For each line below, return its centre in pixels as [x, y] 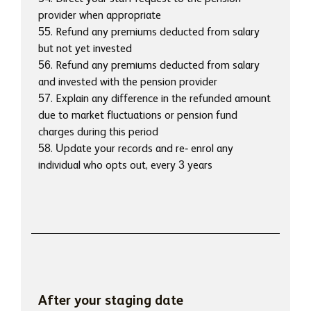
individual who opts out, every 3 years [125, 166]
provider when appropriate [100, 16]
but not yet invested [85, 49]
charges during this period [98, 132]
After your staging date [111, 301]
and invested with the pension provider [128, 82]
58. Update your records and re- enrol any [136, 149]
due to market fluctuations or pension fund [138, 116]
